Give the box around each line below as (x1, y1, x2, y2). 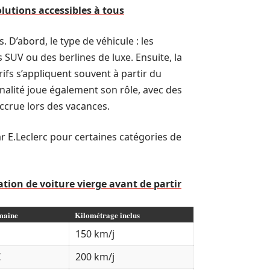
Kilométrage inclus (75, 209, 140, 221)
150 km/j (75, 227, 115, 240)
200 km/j (75, 250, 115, 263)
